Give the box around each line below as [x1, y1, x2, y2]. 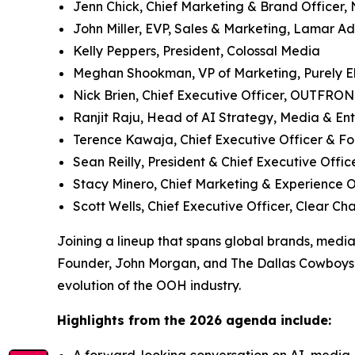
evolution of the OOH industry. [57, 277, 241, 293]
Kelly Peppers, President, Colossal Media [73, 43, 320, 59]
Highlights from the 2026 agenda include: [57, 312, 331, 328]
